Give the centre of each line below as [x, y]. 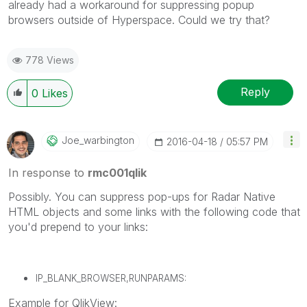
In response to [48, 172]
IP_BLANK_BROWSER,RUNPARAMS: [111, 278]
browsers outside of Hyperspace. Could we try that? [139, 20]
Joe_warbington [98, 140]
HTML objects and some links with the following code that [154, 211]
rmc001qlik [117, 172]
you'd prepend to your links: [78, 226]
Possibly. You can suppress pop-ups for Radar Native [142, 196]
